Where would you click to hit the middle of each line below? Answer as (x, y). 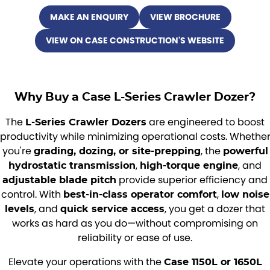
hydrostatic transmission (72, 165)
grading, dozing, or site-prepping (117, 151)
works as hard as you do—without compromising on (135, 223)
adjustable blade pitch (59, 180)
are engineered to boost (206, 122)
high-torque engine (189, 165)
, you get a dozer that (215, 209)
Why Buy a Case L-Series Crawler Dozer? (135, 97)
